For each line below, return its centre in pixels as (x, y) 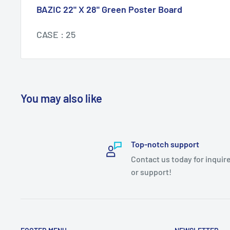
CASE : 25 (56, 34)
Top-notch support (165, 144)
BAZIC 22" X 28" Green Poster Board (109, 9)
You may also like (61, 98)
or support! (151, 171)
